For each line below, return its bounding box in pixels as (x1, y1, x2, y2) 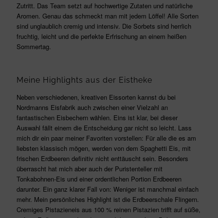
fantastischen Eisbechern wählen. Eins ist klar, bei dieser (16, 112, 178, 122)
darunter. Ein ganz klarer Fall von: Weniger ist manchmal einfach (16, 184, 199, 194)
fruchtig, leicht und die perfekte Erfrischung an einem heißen (16, 31, 186, 41)
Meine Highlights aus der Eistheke (16, 75, 152, 85)
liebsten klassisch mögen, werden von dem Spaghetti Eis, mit (16, 143, 191, 153)
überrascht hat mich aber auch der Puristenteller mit (16, 163, 163, 173)
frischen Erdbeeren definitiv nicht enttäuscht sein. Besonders (16, 153, 188, 163)
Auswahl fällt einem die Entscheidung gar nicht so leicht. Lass (16, 123, 192, 132)
